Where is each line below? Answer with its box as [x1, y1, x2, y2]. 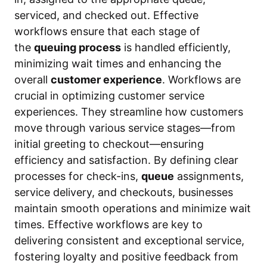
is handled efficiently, [121, 41, 231, 54]
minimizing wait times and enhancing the [14, 57, 221, 70]
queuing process [34, 41, 121, 54]
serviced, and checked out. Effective [14, 9, 198, 21]
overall [14, 73, 51, 86]
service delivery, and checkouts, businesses [14, 186, 233, 198]
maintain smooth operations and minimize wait [14, 202, 251, 215]
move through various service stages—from [14, 122, 235, 134]
